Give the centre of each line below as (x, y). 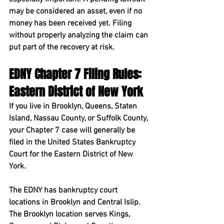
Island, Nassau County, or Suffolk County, (79, 118)
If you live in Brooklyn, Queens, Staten (74, 106)
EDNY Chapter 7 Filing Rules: (77, 74)
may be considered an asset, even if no (76, 11)
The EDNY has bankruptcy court (64, 190)
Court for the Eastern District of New (72, 154)
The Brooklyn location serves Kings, (70, 214)
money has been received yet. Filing (71, 23)
